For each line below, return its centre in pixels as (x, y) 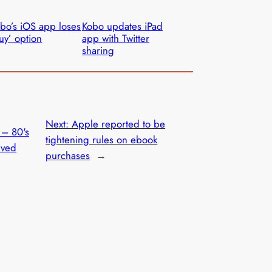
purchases (68, 156)
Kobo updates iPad (122, 26)
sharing (98, 50)
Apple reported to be (119, 124)
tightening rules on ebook (102, 140)
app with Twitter (115, 38)
